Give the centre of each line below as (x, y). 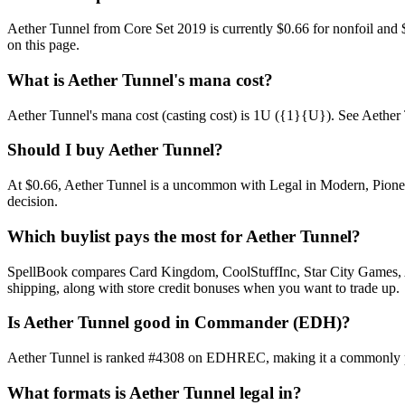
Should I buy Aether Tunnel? (115, 150)
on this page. (43, 45)
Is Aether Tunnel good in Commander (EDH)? (179, 323)
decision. (33, 202)
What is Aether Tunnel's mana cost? (140, 80)
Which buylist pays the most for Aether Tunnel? (184, 236)
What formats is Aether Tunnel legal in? (155, 392)
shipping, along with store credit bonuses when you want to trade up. (203, 287)
